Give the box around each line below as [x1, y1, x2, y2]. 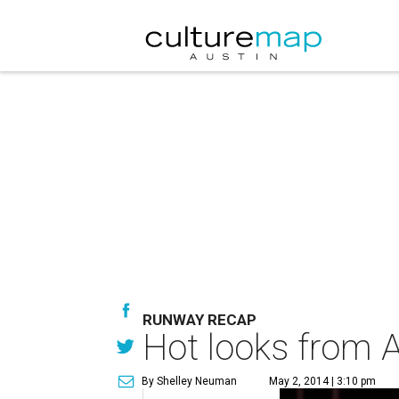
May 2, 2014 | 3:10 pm [269, 375, 376, 387]
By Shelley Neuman [142, 375, 237, 387]
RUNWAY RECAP [142, 311, 256, 329]
